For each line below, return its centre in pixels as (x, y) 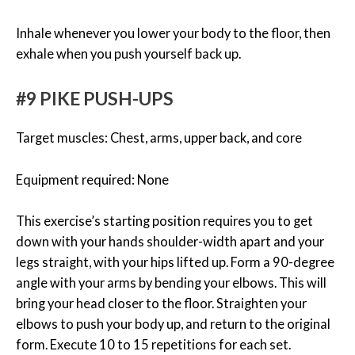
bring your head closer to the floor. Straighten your (161, 303)
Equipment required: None (92, 179)
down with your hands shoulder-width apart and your (170, 241)
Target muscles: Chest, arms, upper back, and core (159, 138)
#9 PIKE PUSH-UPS (95, 99)
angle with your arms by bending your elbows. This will (171, 282)
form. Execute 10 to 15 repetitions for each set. (153, 344)
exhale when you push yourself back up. (128, 54)
